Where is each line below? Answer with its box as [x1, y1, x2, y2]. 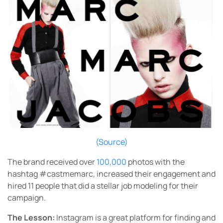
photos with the [128, 156, 185, 168]
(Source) [95, 136, 128, 148]
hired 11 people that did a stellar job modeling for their [7, 180, 198, 192]
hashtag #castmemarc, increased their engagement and [7, 168, 216, 180]
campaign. [7, 192, 46, 204]
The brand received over [7, 156, 97, 168]
